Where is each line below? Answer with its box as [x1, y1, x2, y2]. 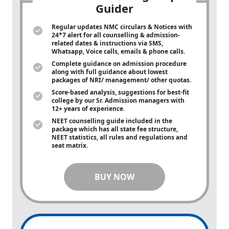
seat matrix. [52, 141, 89, 150]
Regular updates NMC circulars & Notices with [52, 22, 192, 31]
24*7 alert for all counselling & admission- [52, 31, 180, 39]
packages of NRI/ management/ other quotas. [52, 76, 193, 84]
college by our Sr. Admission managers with [52, 96, 185, 105]
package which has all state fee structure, [52, 125, 178, 133]
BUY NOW [95, 171, 134, 182]
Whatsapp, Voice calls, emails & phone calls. [52, 47, 187, 56]
